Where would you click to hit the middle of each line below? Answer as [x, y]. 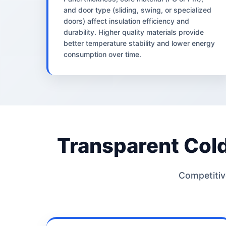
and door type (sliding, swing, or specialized [137, 10]
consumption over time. [102, 54]
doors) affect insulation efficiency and [126, 21]
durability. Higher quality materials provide [134, 32]
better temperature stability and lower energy [139, 43]
